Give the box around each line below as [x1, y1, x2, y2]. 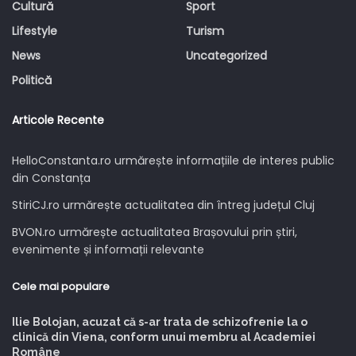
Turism [186, 22, 224, 39]
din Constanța [12, 169, 91, 186]
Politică [12, 72, 52, 88]
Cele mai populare [12, 278, 110, 294]
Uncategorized [186, 47, 267, 64]
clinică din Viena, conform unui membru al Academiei [12, 330, 315, 343]
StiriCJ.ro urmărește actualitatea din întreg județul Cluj [12, 196, 315, 213]
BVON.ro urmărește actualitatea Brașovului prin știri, [12, 223, 297, 240]
